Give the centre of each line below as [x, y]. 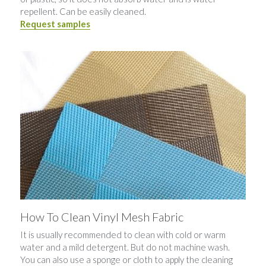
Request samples [55, 24]
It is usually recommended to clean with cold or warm [123, 235]
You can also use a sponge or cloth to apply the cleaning [126, 259]
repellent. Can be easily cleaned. [83, 11]
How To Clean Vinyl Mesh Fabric [102, 217]
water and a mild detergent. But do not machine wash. [125, 247]
